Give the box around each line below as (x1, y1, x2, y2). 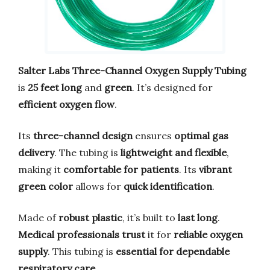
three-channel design (33, 129, 133, 142)
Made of (18, 211, 58, 224)
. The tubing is (54, 146, 121, 159)
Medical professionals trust (18, 228, 145, 240)
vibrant (199, 163, 232, 175)
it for (145, 228, 174, 240)
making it (18, 163, 63, 175)
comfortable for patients (63, 163, 179, 175)
